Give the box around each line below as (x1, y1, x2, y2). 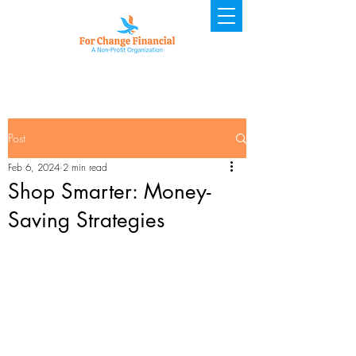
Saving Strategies (8, 207, 164, 234)
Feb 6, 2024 (8, 161, 60, 174)
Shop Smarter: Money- (8, 178, 211, 205)
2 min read (63, 161, 107, 174)
